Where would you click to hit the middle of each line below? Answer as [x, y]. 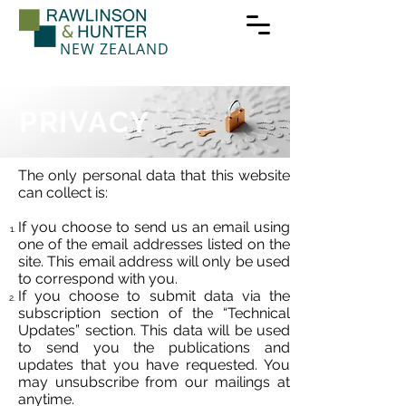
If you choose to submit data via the [154, 296]
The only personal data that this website [154, 175]
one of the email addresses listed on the [154, 244]
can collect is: [63, 193]
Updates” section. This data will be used [154, 330]
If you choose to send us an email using [154, 227]
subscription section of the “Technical [154, 313]
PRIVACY [85, 122]
